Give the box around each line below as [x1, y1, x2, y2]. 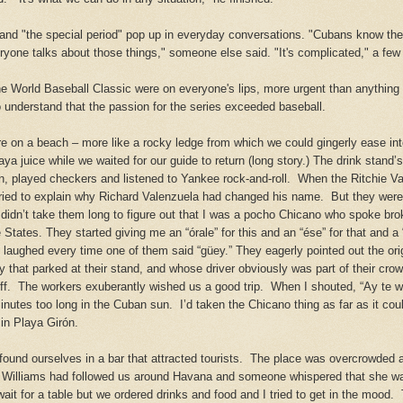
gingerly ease [317, 136, 386, 150]
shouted [311, 280, 353, 294]
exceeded [225, 100, 275, 114]
